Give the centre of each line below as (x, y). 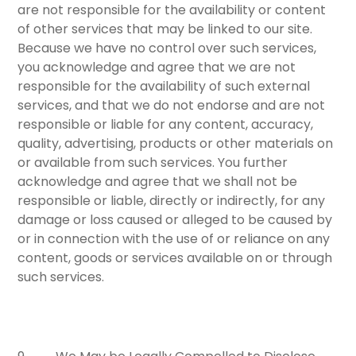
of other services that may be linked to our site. (165, 29)
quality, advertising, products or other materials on (176, 144)
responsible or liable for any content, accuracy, (166, 125)
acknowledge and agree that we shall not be (158, 182)
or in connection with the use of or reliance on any (174, 239)
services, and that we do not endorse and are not (172, 106)
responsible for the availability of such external (164, 87)
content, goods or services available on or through (175, 258)
